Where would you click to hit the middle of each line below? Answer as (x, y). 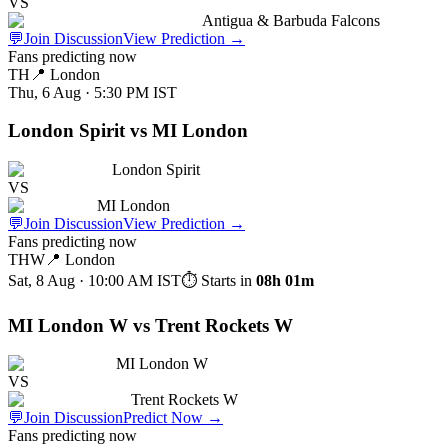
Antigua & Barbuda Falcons (291, 20)
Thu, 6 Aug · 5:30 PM (78, 92)
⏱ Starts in (218, 280)
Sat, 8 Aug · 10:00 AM (80, 280)
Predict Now (163, 418)
